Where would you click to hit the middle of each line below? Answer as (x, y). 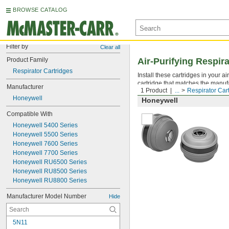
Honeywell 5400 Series (45, 125)
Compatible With (30, 114)
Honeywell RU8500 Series (50, 171)
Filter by (17, 47)
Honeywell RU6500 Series (50, 162)
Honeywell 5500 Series (45, 134)
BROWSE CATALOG (40, 10)
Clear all (110, 47)
